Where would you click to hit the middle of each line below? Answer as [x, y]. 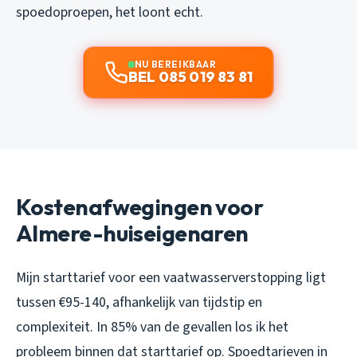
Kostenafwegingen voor [140, 206]
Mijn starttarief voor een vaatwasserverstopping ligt [171, 277]
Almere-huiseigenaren [132, 233]
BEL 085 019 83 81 [190, 76]
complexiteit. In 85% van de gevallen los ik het [152, 327]
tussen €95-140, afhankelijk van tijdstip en [139, 302]
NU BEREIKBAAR [175, 64]
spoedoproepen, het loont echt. [110, 12]
